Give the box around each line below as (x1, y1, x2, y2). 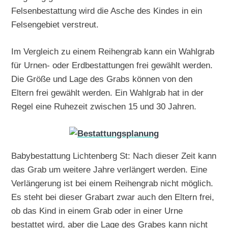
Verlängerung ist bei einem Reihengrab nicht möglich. (11, 178, 214, 189)
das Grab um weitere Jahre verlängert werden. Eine (11, 164, 208, 175)
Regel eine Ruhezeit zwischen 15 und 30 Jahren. (11, 101, 197, 112)
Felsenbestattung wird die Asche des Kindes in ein (11, 6, 203, 16)
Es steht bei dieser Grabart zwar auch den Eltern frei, (11, 192, 215, 203)
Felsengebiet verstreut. (11, 19, 99, 30)
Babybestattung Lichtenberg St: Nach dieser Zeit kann (11, 151, 217, 161)
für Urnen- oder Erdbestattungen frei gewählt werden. (11, 60, 213, 71)
